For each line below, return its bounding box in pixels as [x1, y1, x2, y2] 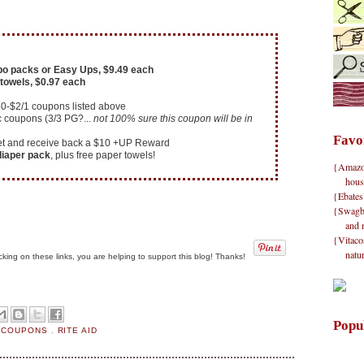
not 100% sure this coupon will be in [93, 113, 253, 125]
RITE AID [57, 326, 98, 336]
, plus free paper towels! [50, 149, 155, 162]
